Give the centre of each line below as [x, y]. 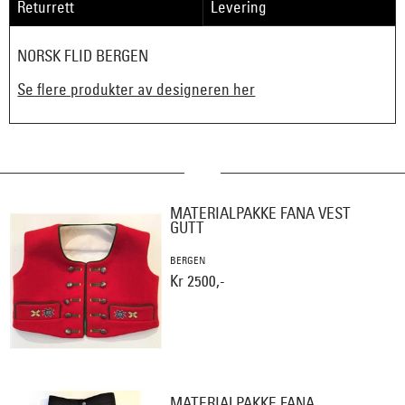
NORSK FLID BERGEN [83, 56]
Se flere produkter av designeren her [137, 89]
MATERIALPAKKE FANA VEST [261, 213]
